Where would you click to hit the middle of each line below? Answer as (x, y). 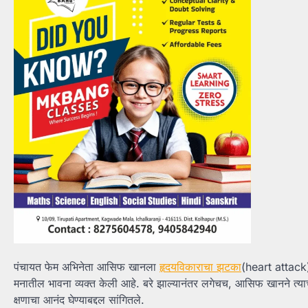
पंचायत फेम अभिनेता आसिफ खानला (87, 266)
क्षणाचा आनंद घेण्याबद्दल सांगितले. (79, 299)
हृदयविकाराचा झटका (200, 266)
